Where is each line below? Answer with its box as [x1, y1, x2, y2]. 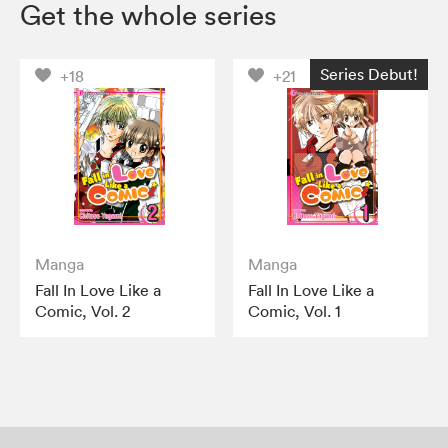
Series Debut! [319, 64, 418, 85]
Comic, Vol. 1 [248, 301, 342, 322]
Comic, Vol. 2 [35, 301, 130, 322]
